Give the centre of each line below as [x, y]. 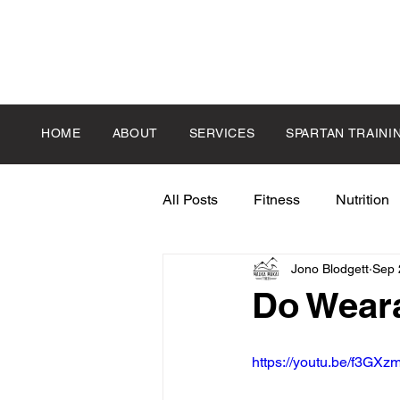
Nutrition [362, 200]
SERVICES [222, 133]
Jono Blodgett [330, 268]
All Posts [190, 200]
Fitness [277, 200]
